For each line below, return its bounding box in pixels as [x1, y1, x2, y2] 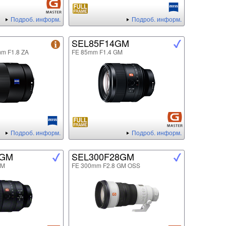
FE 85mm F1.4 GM [72, 47, 123, 56]
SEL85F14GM [72, 36, 129, 50]
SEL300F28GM [72, 150, 134, 163]
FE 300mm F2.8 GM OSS [72, 161, 140, 170]
